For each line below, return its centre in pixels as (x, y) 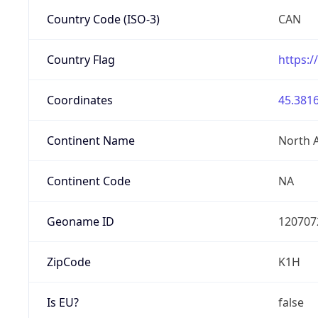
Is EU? (62, 302)
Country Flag (81, 59)
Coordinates (79, 100)
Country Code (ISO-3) (103, 19)
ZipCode (68, 262)
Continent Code (88, 181)
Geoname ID (80, 221)
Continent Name (91, 140)
